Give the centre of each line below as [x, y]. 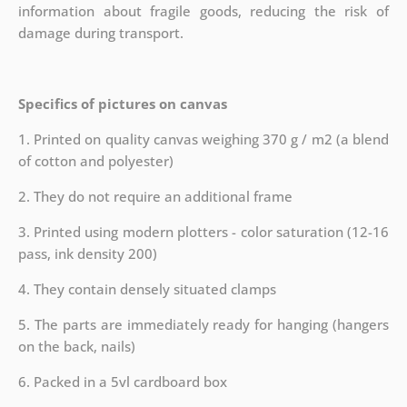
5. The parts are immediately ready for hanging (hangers [203, 325]
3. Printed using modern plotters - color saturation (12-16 [203, 232]
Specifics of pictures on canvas [122, 104]
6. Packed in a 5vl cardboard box [122, 382]
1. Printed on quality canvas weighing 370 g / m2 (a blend [203, 139]
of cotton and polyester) [95, 161]
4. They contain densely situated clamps [147, 289]
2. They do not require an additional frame [155, 197]
